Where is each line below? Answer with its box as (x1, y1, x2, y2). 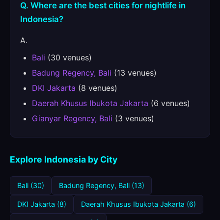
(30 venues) (45, 53, 92, 62)
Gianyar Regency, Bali (32, 113, 112, 123)
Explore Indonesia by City (10, 154, 117, 165)
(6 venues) (148, 98, 190, 108)
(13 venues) (111, 68, 157, 78)
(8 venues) (76, 83, 117, 93)
